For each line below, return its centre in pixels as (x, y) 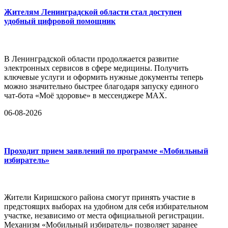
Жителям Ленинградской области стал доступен (93, 12)
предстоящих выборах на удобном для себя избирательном (106, 207)
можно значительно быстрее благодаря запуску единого (101, 86)
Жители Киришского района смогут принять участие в (100, 197)
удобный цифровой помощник (60, 21)
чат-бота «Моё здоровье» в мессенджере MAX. (85, 95)
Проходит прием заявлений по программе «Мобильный (106, 151)
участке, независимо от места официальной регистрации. (104, 216)
